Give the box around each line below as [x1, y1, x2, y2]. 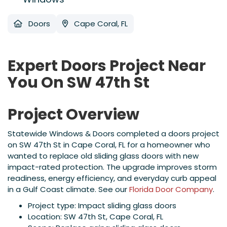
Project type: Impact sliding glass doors [28, 200, 176, 211]
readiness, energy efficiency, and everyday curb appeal [8, 173, 216, 184]
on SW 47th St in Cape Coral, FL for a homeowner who [8, 139, 210, 150]
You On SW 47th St [8, 72, 149, 94]
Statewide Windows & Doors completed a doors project [8, 128, 219, 139]
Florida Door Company [129, 184, 213, 195]
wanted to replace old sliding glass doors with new [8, 150, 199, 162]
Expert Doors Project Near [8, 55, 206, 77]
